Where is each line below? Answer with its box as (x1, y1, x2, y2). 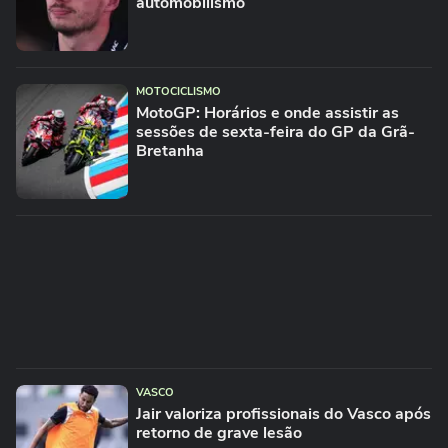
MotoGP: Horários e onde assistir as (136, 102, 399, 124)
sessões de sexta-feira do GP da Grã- (136, 121, 415, 143)
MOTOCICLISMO (136, 84, 221, 99)
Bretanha (136, 140, 204, 162)
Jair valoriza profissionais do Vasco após (136, 403, 431, 425)
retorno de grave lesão (136, 422, 302, 444)
